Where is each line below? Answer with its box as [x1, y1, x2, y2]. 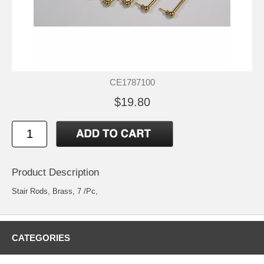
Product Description [12, 166, 99, 178]
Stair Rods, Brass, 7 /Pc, [12, 186, 98, 196]
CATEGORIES [12, 232, 70, 243]
